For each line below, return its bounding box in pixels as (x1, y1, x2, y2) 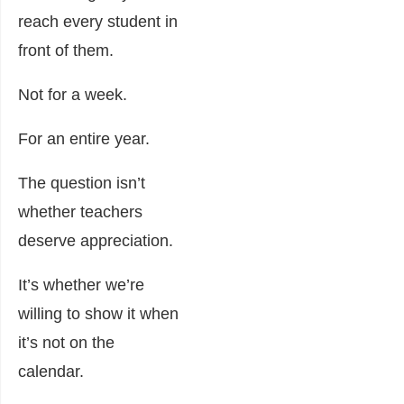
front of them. (18, 41, 114, 60)
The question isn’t (18, 173, 145, 192)
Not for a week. (18, 85, 127, 104)
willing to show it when (18, 304, 179, 323)
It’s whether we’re (18, 275, 144, 294)
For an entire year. (18, 129, 150, 148)
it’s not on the (18, 333, 115, 352)
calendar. (18, 362, 84, 381)
